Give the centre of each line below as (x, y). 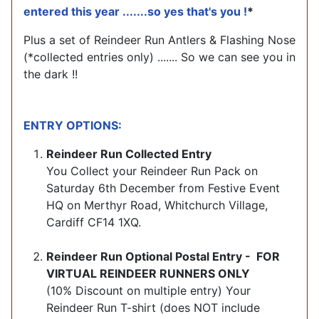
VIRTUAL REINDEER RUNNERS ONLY (148, 273)
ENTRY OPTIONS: (73, 125)
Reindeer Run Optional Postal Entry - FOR (163, 256)
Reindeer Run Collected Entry (129, 153)
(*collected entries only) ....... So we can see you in (159, 57)
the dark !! (51, 74)
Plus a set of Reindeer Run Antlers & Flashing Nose (159, 40)
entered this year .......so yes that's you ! (135, 11)
